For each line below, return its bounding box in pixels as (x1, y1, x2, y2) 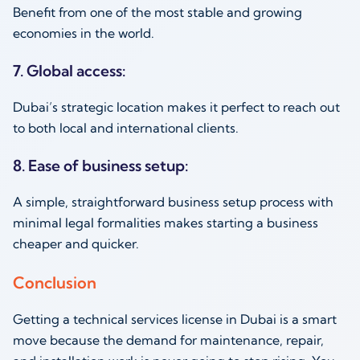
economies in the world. (13, 24, 157, 41)
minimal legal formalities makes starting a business (13, 215, 318, 231)
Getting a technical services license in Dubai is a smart (13, 310, 337, 327)
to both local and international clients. (13, 120, 242, 137)
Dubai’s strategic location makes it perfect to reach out (13, 99, 340, 116)
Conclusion (13, 272, 96, 292)
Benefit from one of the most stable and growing (13, 3, 302, 20)
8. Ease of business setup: (13, 156, 191, 176)
